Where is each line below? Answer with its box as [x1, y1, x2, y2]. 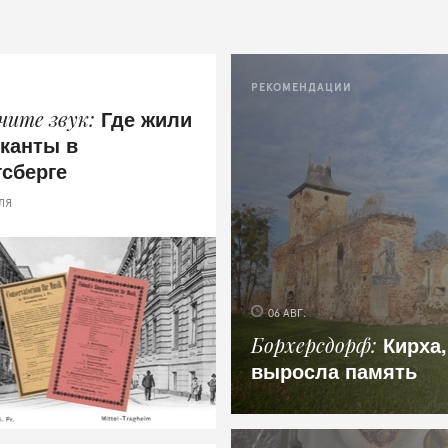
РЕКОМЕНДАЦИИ [251, 82, 353, 93]
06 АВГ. [268, 308, 307, 319]
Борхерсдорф [251, 331, 372, 358]
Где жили [101, 104, 193, 133]
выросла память [251, 356, 418, 385]
